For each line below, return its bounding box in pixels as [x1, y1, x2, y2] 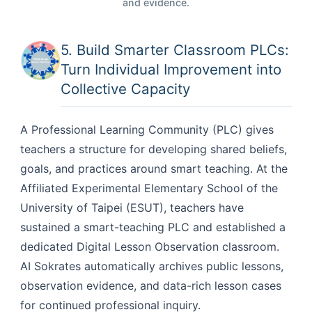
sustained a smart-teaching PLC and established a [20, 220, 286, 235]
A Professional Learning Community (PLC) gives [20, 123, 274, 137]
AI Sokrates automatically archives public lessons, [20, 259, 283, 274]
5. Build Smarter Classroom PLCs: [61, 41, 289, 59]
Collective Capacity [61, 80, 190, 98]
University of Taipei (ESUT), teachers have [20, 201, 244, 215]
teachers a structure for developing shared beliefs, [20, 142, 287, 157]
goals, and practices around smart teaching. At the [20, 162, 288, 176]
